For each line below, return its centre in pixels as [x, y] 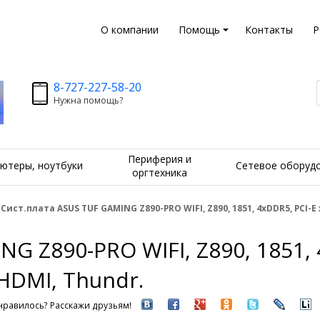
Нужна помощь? [88, 100]
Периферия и [159, 159]
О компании [129, 30]
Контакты [269, 30]
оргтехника [159, 172]
